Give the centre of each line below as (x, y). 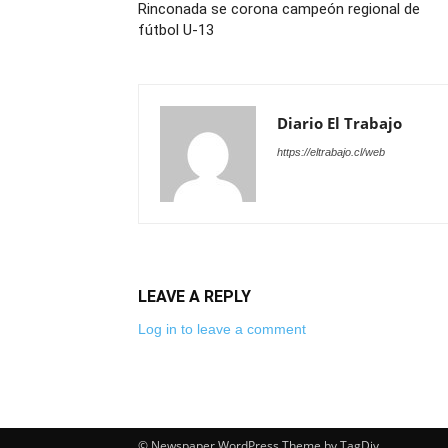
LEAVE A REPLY (194, 296)
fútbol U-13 (176, 29)
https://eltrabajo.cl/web (331, 151)
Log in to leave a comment (222, 328)
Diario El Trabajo (339, 122)
